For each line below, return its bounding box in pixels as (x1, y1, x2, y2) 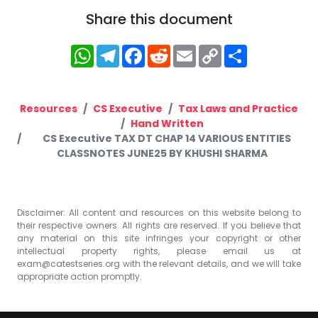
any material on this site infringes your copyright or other (17, 231, 301, 244)
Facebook (145, 40, 217, 60)
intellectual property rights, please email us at (17, 244, 301, 257)
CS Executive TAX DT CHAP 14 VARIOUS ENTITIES (43, 131, 291, 146)
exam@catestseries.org (17, 257, 120, 270)
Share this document (85, 9, 233, 29)
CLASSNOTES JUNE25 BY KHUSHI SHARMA (56, 146, 268, 160)
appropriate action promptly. (17, 270, 142, 283)
